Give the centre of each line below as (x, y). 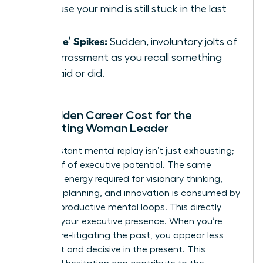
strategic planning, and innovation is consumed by (131, 193)
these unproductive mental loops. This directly (122, 207)
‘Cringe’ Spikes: (70, 40)
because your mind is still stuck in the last (130, 9)
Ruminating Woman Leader (95, 128)
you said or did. (69, 73)
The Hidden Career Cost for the (107, 115)
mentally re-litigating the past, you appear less (123, 235)
